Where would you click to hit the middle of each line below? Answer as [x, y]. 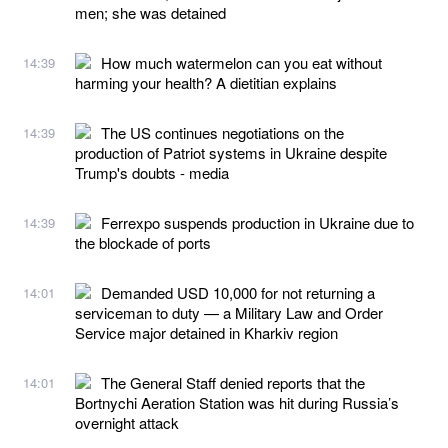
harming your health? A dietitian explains [206, 82]
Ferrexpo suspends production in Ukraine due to [257, 222]
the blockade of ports [143, 242]
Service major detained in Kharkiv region [206, 332]
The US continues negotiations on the [222, 132]
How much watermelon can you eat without [241, 62]
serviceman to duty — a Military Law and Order [229, 312]
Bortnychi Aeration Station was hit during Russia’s [237, 402]
